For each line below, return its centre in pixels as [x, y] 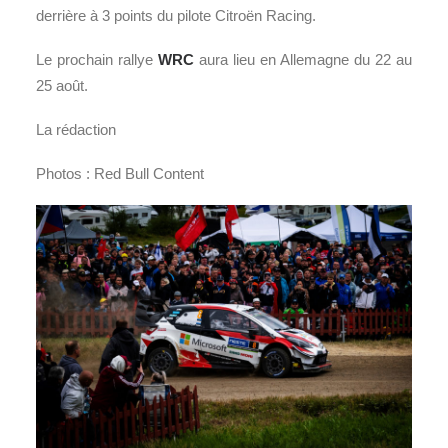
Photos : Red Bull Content [120, 173]
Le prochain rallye [97, 59]
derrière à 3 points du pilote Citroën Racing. [176, 15]
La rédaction [76, 129]
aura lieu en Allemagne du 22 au [303, 59]
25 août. [62, 85]
